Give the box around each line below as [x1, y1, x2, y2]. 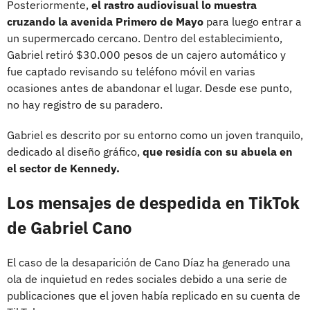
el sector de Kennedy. [7, 161, 120, 175]
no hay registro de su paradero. [7, 97, 163, 111]
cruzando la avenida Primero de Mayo [7, 14, 203, 28]
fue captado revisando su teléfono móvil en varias [7, 64, 255, 78]
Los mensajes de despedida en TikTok [7, 191, 300, 214]
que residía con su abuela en [143, 144, 293, 158]
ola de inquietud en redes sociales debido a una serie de [7, 271, 287, 286]
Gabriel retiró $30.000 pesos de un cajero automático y [7, 47, 286, 62]
